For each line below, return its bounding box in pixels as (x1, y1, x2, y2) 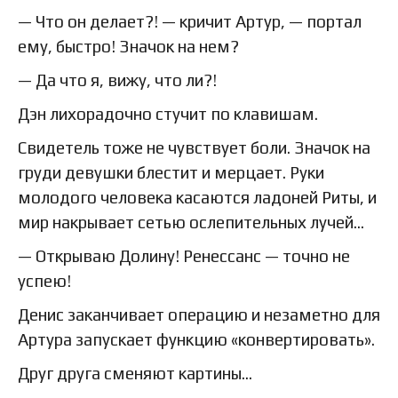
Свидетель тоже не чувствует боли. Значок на (18, 138, 370, 158)
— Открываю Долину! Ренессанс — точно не (18, 246, 350, 267)
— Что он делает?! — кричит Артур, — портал (18, 12, 362, 32)
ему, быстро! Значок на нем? (18, 36, 239, 57)
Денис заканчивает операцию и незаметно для (18, 305, 380, 325)
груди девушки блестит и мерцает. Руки (18, 163, 324, 183)
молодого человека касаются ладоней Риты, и (18, 187, 377, 208)
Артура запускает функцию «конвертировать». (18, 330, 375, 350)
